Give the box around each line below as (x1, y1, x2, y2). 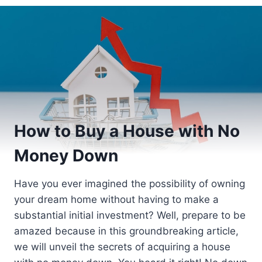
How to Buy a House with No (14, 121, 240, 142)
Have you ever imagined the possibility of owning (14, 178, 245, 190)
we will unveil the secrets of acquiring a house (14, 241, 230, 253)
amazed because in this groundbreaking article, (14, 225, 239, 237)
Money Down (14, 146, 118, 166)
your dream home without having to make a (14, 194, 219, 206)
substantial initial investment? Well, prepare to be (14, 209, 246, 222)
